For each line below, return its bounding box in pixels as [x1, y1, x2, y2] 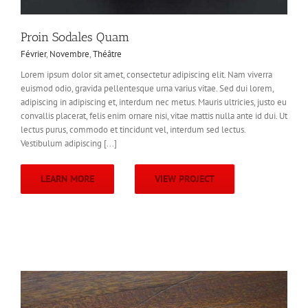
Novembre [49, 48, 89, 60]
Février [21, 48, 46, 60]
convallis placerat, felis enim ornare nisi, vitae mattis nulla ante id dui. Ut [21, 110, 287, 122]
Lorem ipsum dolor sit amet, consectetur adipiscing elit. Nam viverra [21, 69, 272, 81]
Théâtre [93, 48, 122, 60]
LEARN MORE [41, 173, 94, 186]
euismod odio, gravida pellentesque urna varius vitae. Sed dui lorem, [21, 82, 274, 95]
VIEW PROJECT [155, 173, 214, 186]
